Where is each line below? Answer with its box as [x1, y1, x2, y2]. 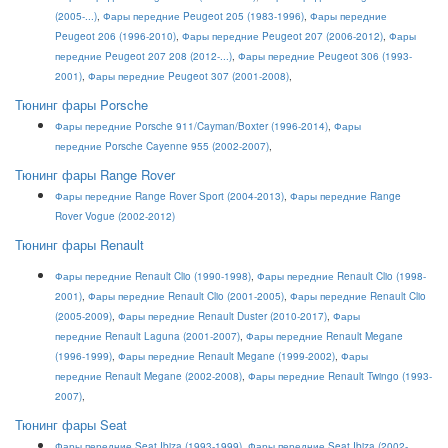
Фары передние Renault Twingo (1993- [248, 369, 432, 383]
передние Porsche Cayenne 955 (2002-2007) [55, 139, 269, 153]
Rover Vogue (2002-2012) [55, 209, 175, 223]
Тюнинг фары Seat [15, 415, 127, 434]
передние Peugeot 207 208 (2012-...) [55, 49, 232, 63]
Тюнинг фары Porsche [15, 95, 148, 114]
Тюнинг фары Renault [15, 235, 144, 254]
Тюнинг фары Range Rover [15, 165, 175, 184]
